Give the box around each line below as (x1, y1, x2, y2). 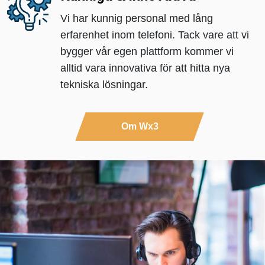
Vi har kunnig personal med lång (60, 12, 213, 24)
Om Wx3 (121, 121, 159, 131)
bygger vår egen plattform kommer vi (60, 46, 234, 57)
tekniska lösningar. (60, 79, 148, 91)
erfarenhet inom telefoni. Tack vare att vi (60, 29, 249, 41)
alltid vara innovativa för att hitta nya (60, 62, 230, 74)
